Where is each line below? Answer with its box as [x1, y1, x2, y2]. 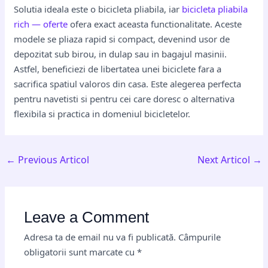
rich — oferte [14, 18, 68, 30]
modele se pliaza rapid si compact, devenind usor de [14, 33, 230, 45]
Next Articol [197, 153, 252, 166]
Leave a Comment [24, 208, 150, 226]
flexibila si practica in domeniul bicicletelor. [14, 108, 191, 120]
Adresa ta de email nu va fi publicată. [24, 230, 176, 243]
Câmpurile [178, 230, 221, 243]
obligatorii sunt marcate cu [24, 245, 138, 258]
